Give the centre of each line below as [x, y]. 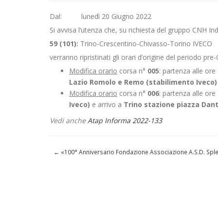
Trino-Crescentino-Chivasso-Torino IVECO [146, 44]
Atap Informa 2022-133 [125, 120]
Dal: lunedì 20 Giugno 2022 [100, 16]
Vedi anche [69, 120]
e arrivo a [107, 104]
